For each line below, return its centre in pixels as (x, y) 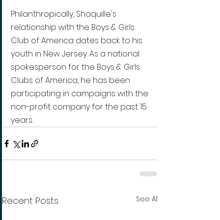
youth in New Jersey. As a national (76, 54)
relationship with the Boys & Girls (74, 27)
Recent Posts (30, 201)
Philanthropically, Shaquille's (65, 14)
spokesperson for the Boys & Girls (76, 67)
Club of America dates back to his (78, 41)
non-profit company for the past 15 (80, 107)
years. (22, 120)
